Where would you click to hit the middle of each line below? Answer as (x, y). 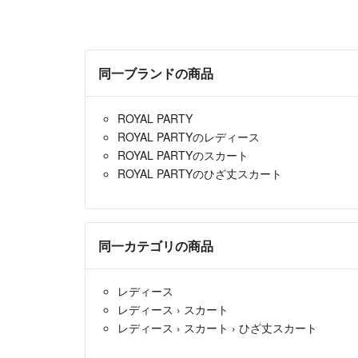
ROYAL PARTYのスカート (183, 155)
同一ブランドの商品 (156, 74)
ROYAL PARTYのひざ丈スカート (200, 174)
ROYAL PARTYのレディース (189, 137)
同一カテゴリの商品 (156, 246)
